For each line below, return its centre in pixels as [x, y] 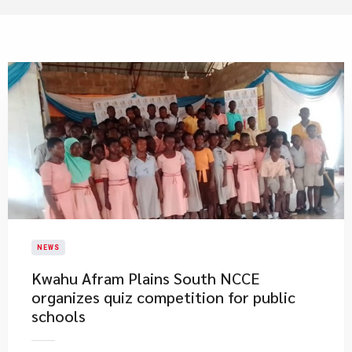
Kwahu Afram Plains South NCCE [145, 278]
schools [59, 316]
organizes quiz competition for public [163, 297]
